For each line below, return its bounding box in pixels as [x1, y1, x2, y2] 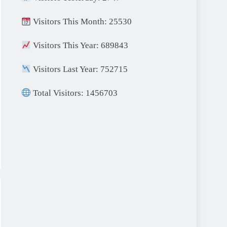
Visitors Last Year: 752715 [31, 64, 128, 74]
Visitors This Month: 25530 [31, 17, 132, 27]
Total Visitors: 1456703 [31, 88, 118, 98]
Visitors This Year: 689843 [31, 41, 129, 51]
